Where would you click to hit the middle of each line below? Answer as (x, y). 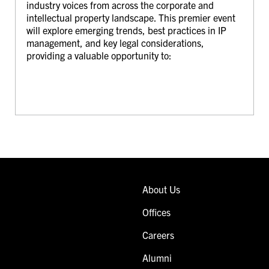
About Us (161, 189)
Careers (158, 234)
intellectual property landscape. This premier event (131, 17)
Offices (156, 212)
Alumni (157, 257)
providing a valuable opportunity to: (99, 55)
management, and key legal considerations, (115, 42)
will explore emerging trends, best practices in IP (126, 30)
